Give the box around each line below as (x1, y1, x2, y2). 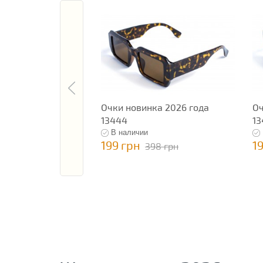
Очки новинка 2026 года (101, 102, 209, 113)
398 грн (145, 140, 178, 152)
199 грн (101, 138, 140, 153)
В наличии (111, 128, 148, 137)
